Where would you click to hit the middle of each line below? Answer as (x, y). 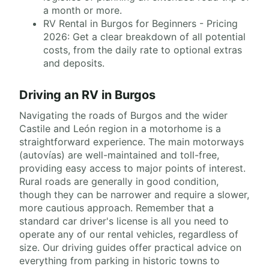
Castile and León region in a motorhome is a (120, 128)
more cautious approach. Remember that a (116, 208)
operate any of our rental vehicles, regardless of (129, 234)
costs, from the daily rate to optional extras (143, 50)
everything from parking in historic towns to (119, 261)
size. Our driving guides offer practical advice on (130, 247)
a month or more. (83, 10)
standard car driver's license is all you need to (124, 221)
